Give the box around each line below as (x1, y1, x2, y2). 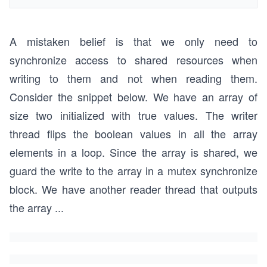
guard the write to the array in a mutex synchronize (10, 163, 257, 178)
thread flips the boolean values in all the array (10, 126, 257, 141)
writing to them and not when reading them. (10, 70, 257, 86)
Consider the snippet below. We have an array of (10, 89, 257, 104)
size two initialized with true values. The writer (10, 107, 257, 123)
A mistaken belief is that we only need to (10, 33, 257, 49)
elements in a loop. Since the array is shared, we (10, 144, 257, 160)
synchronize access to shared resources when (10, 52, 257, 67)
